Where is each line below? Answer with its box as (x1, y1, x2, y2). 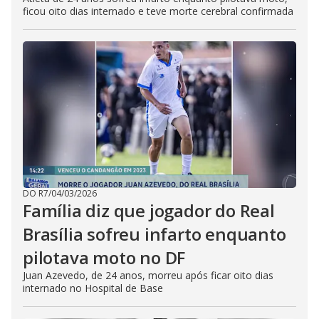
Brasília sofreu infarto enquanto (23, 222, 286, 246)
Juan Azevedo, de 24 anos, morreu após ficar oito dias (23, 268, 273, 282)
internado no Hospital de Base (23, 281, 163, 295)
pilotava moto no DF (23, 246, 186, 269)
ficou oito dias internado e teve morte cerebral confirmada (23, 4, 293, 18)
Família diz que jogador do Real (23, 199, 275, 222)
